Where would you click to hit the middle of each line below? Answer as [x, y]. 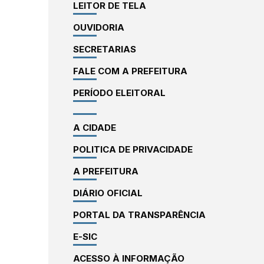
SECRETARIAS [104, 49]
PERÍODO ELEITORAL [119, 93]
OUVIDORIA [98, 27]
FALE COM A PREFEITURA [130, 71]
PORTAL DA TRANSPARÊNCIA [139, 215]
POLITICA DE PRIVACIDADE [133, 149]
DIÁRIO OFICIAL [108, 193]
